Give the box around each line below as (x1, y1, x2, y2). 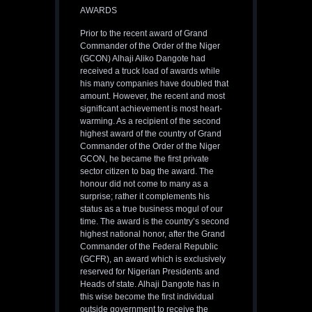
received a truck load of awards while (80, 66, 220, 77)
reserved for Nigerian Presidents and (80, 267, 219, 277)
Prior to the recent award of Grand (80, 29, 208, 39)
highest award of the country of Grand (80, 129, 221, 139)
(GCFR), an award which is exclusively (80, 254, 226, 265)
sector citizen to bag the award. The (80, 166, 214, 177)
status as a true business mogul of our (80, 204, 223, 214)
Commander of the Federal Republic (80, 242, 218, 252)
